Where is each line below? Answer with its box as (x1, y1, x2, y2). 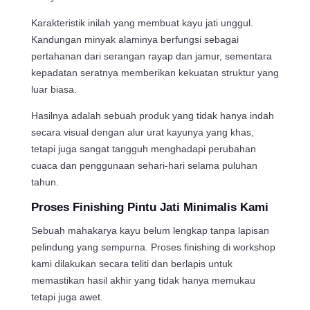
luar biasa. (30, 83, 77, 95)
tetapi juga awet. (30, 291, 103, 302)
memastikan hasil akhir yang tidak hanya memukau (30, 274, 255, 286)
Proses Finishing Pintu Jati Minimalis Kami (30, 200, 268, 214)
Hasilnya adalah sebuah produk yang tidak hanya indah (30, 109, 274, 121)
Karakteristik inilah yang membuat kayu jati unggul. (30, 17, 253, 28)
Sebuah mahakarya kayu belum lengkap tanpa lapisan (30, 224, 269, 236)
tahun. (30, 176, 59, 188)
